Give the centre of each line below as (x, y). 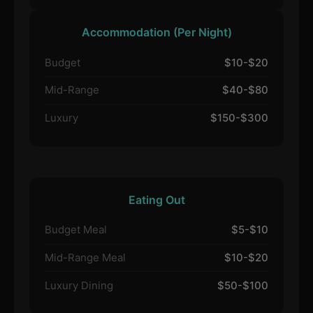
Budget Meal (75, 230)
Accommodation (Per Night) (156, 32)
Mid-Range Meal (85, 258)
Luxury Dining (79, 285)
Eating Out (156, 199)
